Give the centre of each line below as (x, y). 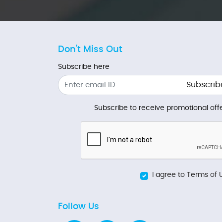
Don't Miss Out (90, 50)
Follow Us (79, 206)
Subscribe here (84, 67)
